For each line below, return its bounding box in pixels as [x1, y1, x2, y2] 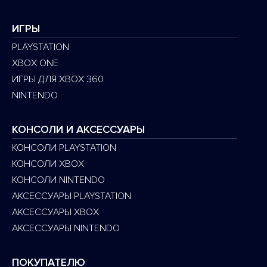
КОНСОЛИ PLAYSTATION [12, 141, 116, 154]
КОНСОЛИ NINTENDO [12, 173, 105, 186]
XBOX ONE [12, 57, 58, 69]
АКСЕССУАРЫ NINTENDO [12, 222, 120, 234]
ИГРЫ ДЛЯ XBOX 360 [12, 73, 104, 85]
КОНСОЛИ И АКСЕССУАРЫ [12, 122, 145, 136]
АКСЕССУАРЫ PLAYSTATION [12, 190, 131, 202]
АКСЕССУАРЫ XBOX [12, 206, 99, 218]
